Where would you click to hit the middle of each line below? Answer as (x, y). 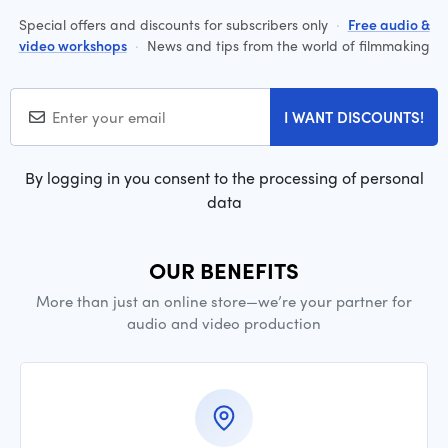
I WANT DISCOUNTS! (354, 117)
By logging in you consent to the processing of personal (224, 177)
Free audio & (388, 24)
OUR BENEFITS (224, 270)
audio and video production (224, 323)
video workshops (72, 45)
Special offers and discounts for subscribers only (175, 24)
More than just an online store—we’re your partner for (224, 301)
